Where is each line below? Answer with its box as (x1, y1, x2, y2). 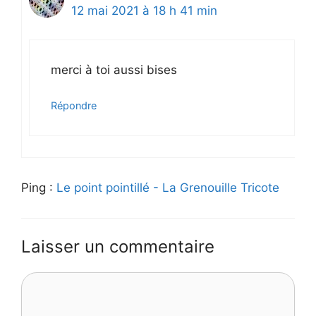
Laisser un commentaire (21, 236, 214, 257)
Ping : (21, 181, 56, 195)
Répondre (51, 99, 97, 112)
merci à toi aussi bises (51, 62, 177, 77)
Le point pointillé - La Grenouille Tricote (56, 181, 279, 195)
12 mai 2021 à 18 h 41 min (71, 4, 217, 18)
